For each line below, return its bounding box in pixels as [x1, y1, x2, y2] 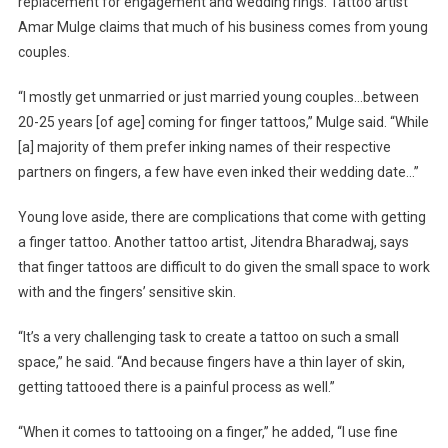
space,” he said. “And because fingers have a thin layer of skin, [17, 354, 405, 371]
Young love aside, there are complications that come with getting [17, 209, 426, 226]
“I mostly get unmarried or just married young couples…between [17, 89, 419, 106]
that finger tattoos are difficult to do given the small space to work [17, 259, 430, 276]
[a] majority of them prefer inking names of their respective [17, 139, 391, 156]
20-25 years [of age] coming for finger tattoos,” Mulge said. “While [17, 114, 429, 131]
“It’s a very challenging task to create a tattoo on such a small [17, 329, 399, 346]
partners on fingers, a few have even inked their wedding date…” [17, 164, 419, 181]
